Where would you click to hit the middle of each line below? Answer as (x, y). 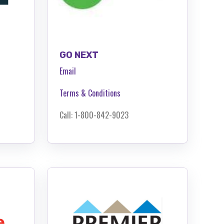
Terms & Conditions (90, 93)
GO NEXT (79, 55)
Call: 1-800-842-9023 (94, 115)
